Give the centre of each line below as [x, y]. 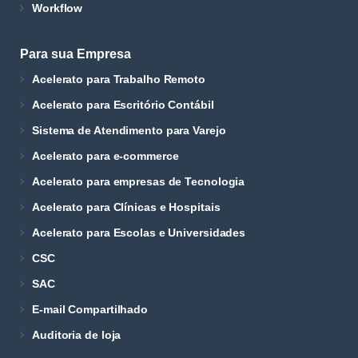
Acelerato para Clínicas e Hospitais [126, 207]
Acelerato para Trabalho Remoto [119, 79]
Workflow [58, 8]
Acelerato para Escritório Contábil [123, 105]
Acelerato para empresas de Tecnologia [139, 181]
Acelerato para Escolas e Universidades [139, 233]
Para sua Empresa [76, 54]
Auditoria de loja [77, 335]
